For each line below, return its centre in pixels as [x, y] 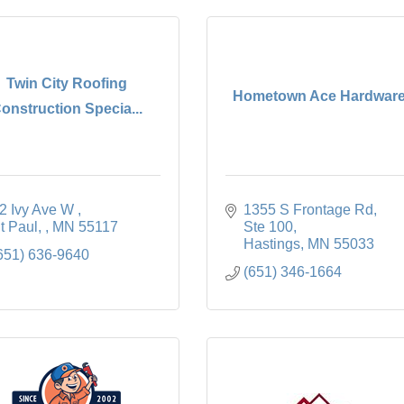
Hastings [272, 244]
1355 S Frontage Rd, [310, 210]
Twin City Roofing [67, 83]
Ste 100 [268, 227]
